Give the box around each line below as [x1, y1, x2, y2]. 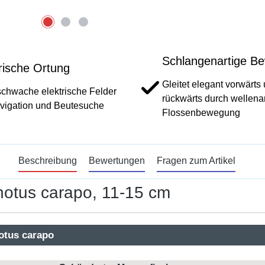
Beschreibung [18, 155, 77, 166]
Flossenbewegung [162, 107, 240, 118]
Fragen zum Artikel [156, 155, 235, 166]
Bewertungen [88, 155, 145, 166]
